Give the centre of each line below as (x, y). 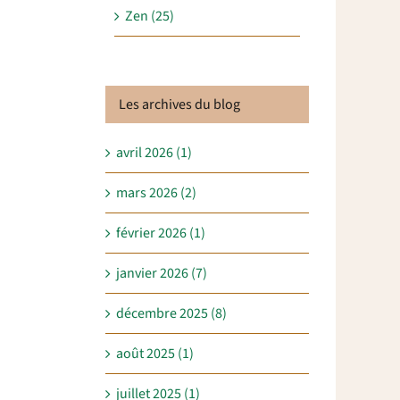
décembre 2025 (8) (171, 314)
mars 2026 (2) (156, 193)
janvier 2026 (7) (162, 274)
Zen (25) (150, 17)
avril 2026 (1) (154, 153)
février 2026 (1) (161, 233)
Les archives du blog (179, 105)
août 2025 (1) (155, 354)
